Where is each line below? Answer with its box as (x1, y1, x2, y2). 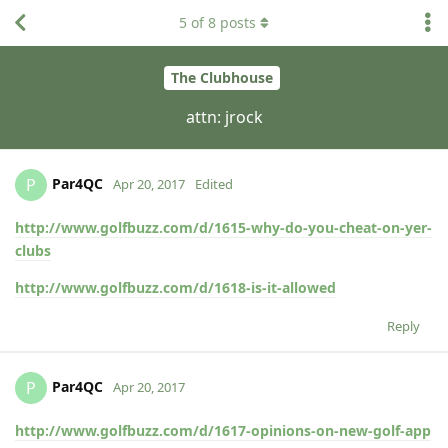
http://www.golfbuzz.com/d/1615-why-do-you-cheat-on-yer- (15, 217, 432, 237)
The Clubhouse (170, 68, 273, 88)
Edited (195, 174, 233, 193)
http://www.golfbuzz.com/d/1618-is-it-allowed (15, 277, 336, 297)
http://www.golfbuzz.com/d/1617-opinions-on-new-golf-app (15, 420, 431, 440)
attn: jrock (185, 105, 263, 128)
